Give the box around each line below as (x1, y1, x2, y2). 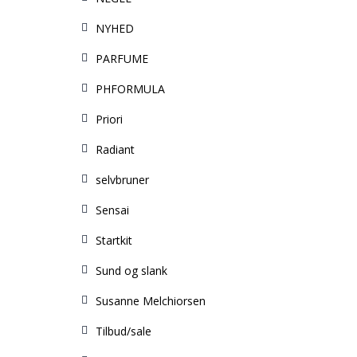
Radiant (96, 142, 135, 157)
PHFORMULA (96, 81, 165, 96)
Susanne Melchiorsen (96, 293, 206, 308)
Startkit (96, 233, 132, 248)
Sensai (96, 202, 129, 218)
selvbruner (96, 172, 149, 187)
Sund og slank (96, 263, 167, 278)
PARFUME (96, 51, 148, 66)
